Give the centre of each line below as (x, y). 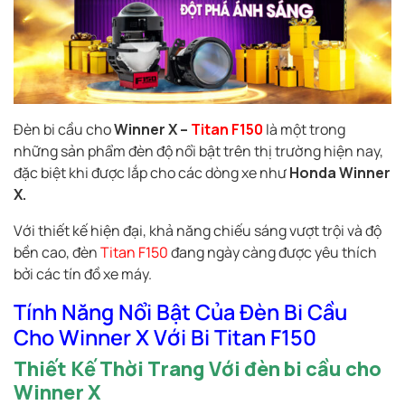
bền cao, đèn (57, 253)
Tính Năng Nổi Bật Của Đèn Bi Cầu (180, 312)
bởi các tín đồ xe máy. (83, 274)
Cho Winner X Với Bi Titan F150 (165, 338)
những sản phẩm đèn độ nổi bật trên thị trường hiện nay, (198, 151)
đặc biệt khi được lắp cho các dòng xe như (151, 173)
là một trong (304, 130)
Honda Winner (340, 173)
